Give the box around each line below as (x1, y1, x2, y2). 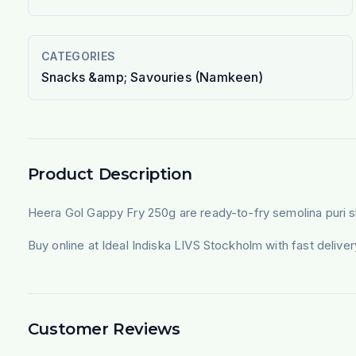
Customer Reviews (27, 319, 180, 339)
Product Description (27, 164, 192, 184)
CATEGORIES (41, 48, 116, 63)
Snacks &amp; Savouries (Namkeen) (41, 68, 264, 85)
